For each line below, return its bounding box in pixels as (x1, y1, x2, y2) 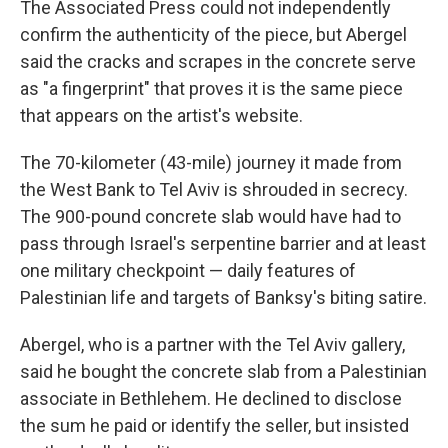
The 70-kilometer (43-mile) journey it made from (20, 152, 402, 174)
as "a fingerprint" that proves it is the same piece (20, 78, 403, 100)
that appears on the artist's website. (20, 105, 303, 127)
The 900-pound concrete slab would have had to (20, 206, 401, 228)
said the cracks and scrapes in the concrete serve (20, 51, 416, 73)
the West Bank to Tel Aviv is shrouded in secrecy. (20, 179, 408, 201)
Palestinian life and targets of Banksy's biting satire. (20, 287, 427, 309)
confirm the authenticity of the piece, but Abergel (20, 24, 407, 46)
